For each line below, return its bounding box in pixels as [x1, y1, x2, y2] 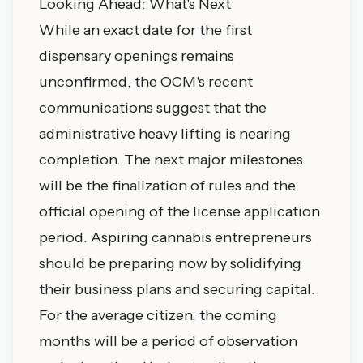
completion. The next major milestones [39, 151, 303, 169]
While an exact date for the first [39, 21, 252, 39]
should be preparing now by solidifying [39, 254, 301, 272]
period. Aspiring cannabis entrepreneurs [39, 228, 312, 246]
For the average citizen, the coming [39, 306, 277, 324]
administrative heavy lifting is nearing [39, 125, 291, 143]
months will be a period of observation [39, 332, 297, 350]
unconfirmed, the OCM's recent [39, 73, 253, 91]
